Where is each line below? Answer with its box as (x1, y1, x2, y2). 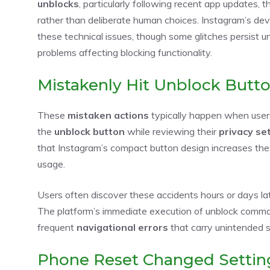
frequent (37, 221, 77, 233)
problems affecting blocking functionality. (37, 46, 212, 58)
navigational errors (77, 221, 168, 233)
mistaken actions (67, 108, 149, 121)
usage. (37, 157, 65, 170)
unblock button (54, 125, 125, 137)
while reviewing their (125, 125, 219, 137)
